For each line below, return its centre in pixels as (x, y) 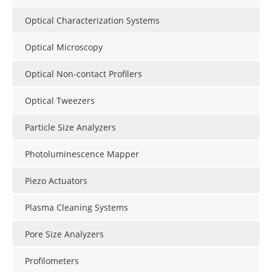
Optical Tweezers (60, 101)
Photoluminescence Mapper (82, 154)
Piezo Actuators (56, 181)
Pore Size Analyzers (64, 234)
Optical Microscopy (64, 47)
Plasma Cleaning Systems (76, 208)
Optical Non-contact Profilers (83, 74)
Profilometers (52, 261)
